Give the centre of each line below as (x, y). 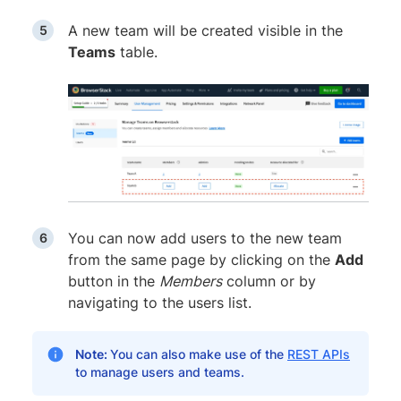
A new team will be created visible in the (205, 31)
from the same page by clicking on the (201, 260)
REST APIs (319, 354)
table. (137, 52)
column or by (269, 282)
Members (191, 282)
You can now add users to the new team (205, 239)
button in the (114, 282)
